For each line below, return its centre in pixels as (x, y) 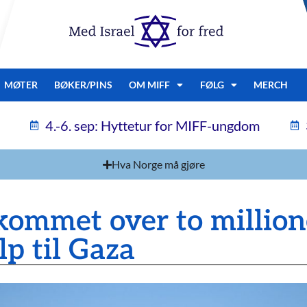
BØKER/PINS (83, 85)
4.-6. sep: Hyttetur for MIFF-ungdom (153, 125)
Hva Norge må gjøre (158, 164)
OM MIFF (149, 85)
